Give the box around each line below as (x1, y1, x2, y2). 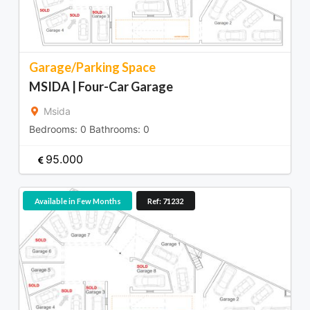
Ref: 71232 (147, 196, 183, 206)
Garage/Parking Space (29, 59, 156, 75)
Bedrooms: (29, 122, 80, 135)
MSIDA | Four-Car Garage (29, 78, 173, 94)
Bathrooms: (86, 122, 143, 135)
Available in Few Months (34, 196, 121, 206)
